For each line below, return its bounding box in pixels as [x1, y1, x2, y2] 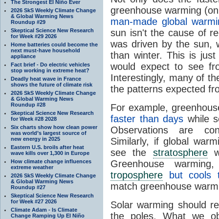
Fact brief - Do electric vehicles [11, 61, 90, 67]
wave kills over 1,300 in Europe [11, 150, 89, 156]
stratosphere [153, 147, 208, 158]
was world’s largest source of [11, 130, 87, 136]
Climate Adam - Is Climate [11, 206, 77, 213]
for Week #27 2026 [11, 198, 57, 204]
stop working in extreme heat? [11, 67, 89, 73]
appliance [11, 53, 36, 59]
